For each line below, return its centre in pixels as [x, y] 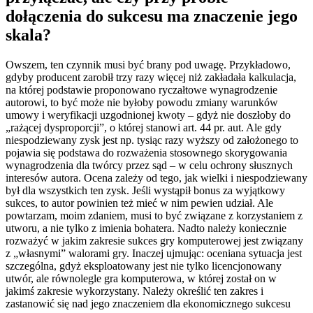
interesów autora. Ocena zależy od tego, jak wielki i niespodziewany [156, 177]
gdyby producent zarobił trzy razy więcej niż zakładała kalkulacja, [151, 77]
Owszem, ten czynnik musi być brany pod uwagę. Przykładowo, [148, 64]
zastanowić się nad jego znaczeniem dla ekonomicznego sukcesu [148, 303]
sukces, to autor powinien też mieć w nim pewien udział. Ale [139, 203]
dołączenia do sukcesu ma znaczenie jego [152, 16]
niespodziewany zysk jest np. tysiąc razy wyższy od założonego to [152, 140]
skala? [28, 35]
